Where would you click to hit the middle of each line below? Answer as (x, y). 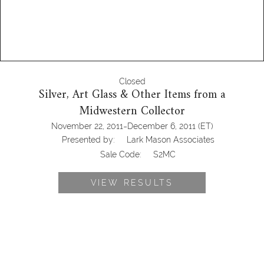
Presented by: (88, 140)
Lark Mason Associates (170, 140)
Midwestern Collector (132, 112)
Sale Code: (121, 155)
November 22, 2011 (87, 126)
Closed (132, 82)
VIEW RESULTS (132, 183)
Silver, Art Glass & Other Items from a (132, 95)
